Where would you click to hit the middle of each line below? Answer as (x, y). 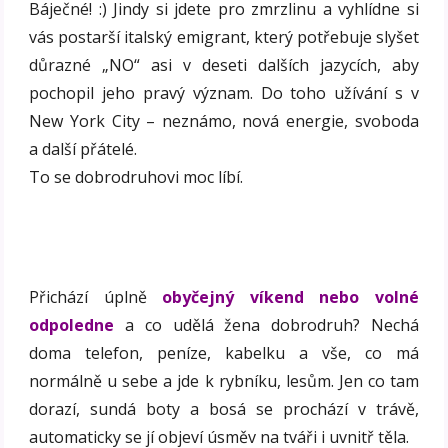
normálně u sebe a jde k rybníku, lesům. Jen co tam (224, 381)
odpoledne (72, 325)
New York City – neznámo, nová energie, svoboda (224, 121)
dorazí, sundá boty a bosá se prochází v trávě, (224, 409)
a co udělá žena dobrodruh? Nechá (266, 325)
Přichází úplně (96, 297)
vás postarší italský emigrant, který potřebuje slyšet (224, 37)
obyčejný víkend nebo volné (290, 297)
